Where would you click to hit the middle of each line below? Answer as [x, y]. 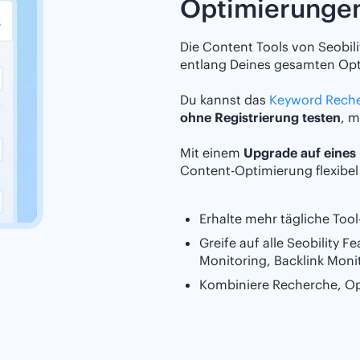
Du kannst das [225, 100]
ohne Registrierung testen [260, 118]
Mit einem [212, 153]
